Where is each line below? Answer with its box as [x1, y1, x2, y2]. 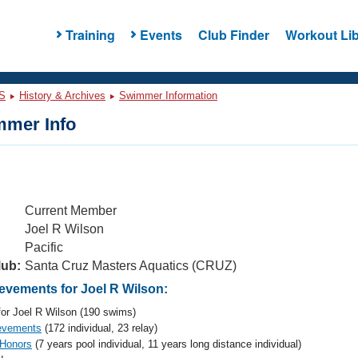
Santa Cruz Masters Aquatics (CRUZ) [25, 259, 237, 272]
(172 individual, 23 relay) [42, 322, 157, 334]
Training [65, 25, 115, 44]
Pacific [25, 241, 63, 254]
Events [139, 25, 182, 44]
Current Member [25, 204, 117, 217]
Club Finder [197, 25, 269, 44]
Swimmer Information [119, 89, 217, 101]
